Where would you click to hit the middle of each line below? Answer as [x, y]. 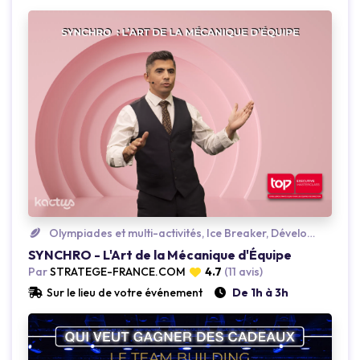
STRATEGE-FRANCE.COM [117, 272]
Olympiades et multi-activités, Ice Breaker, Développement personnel [177, 233]
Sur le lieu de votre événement [125, 293]
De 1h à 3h [260, 293]
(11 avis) [243, 272]
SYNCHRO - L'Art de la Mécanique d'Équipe [160, 255]
